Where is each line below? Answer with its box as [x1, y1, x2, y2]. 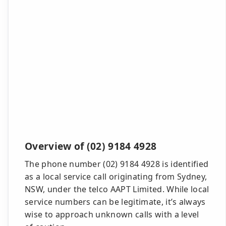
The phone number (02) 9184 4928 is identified [25, 158, 209, 169]
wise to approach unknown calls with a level [25, 209, 199, 220]
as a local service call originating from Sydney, [25, 171, 207, 182]
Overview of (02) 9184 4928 [25, 139, 157, 153]
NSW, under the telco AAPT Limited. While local [25, 184, 209, 195]
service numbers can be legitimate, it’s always [25, 196, 206, 207]
